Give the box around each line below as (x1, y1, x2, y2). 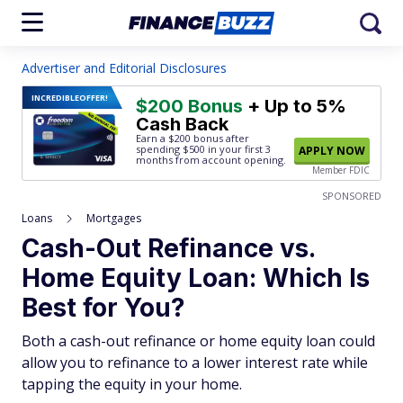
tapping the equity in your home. (22, 374, 242, 394)
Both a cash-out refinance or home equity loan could (22, 331, 375, 351)
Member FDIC (312, 164, 370, 176)
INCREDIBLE (31, 92, 79, 103)
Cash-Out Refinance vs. (22, 233, 315, 264)
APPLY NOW (299, 143, 365, 158)
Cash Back (136, 113, 228, 135)
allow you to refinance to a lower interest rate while (22, 353, 368, 372)
